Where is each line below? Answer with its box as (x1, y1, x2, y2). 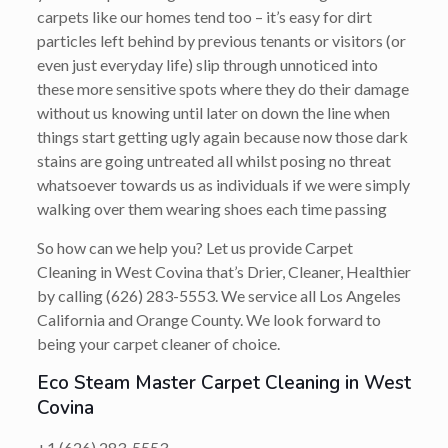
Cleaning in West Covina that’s (36, 261, 247, 281)
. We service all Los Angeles (214, 285, 401, 305)
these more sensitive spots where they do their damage (36, 78, 409, 98)
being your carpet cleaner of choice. (36, 333, 280, 353)
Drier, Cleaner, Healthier (246, 261, 411, 281)
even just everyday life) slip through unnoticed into (36, 54, 378, 74)
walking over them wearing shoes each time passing (36, 198, 387, 218)
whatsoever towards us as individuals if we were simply (36, 174, 410, 194)
